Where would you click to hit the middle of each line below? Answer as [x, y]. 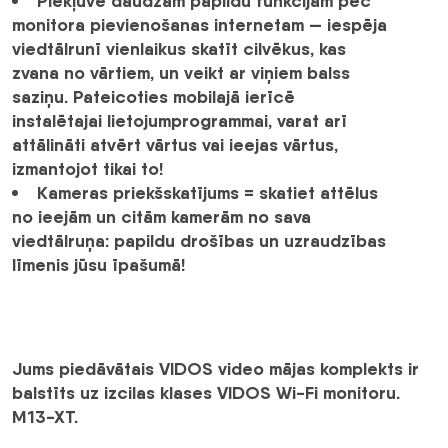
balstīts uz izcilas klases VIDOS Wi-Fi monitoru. [206, 393]
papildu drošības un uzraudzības [247, 241]
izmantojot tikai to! [87, 169]
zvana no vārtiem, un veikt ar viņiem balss [181, 73]
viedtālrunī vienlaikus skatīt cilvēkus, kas [179, 49]
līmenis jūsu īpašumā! [98, 265]
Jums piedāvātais [85, 369]
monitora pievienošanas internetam [158, 25]
